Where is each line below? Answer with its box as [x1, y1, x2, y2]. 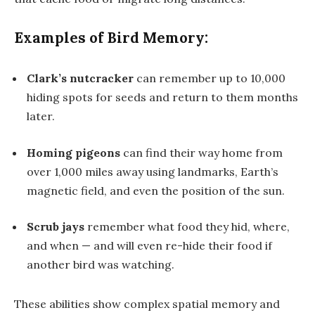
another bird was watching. [27, 257, 174, 272]
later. [27, 109, 55, 124]
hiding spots [27, 90, 93, 105]
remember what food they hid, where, [84, 219, 290, 234]
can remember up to [134, 71, 250, 86]
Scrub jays [27, 219, 84, 234]
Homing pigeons [27, 145, 120, 160]
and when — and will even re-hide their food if [27, 238, 272, 253]
